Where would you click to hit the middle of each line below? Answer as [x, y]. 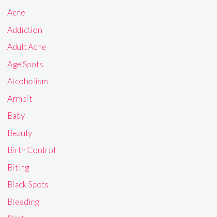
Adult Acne [27, 47]
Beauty [20, 133]
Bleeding [23, 201]
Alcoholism [28, 81]
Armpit [20, 98]
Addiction [25, 30]
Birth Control [31, 150]
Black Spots [28, 185]
